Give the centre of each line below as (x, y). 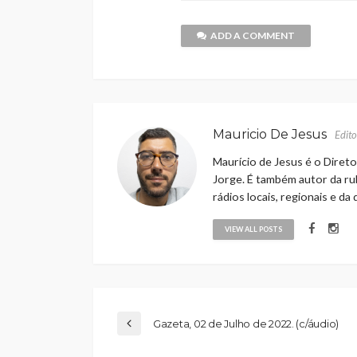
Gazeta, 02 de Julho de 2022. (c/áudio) (246, 324)
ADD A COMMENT (253, 36)
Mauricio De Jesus (270, 135)
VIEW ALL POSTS (253, 229)
